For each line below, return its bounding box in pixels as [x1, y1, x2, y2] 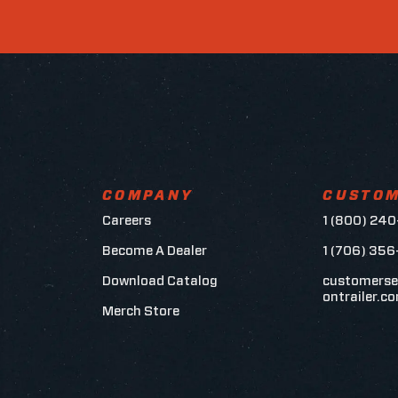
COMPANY [102, 188, 194, 203]
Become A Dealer [102, 243, 208, 258]
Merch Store [102, 304, 180, 318]
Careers [102, 213, 152, 227]
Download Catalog [102, 274, 219, 288]
